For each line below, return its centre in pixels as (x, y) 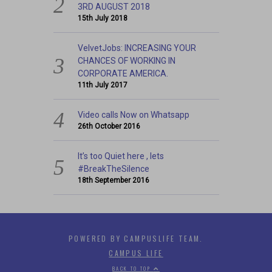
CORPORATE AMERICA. (123, 73)
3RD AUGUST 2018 (114, 6)
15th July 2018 (103, 18)
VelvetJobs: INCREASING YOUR (137, 48)
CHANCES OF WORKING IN (127, 60)
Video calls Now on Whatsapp (134, 114)
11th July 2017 (103, 85)
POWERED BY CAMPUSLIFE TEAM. (136, 238)
